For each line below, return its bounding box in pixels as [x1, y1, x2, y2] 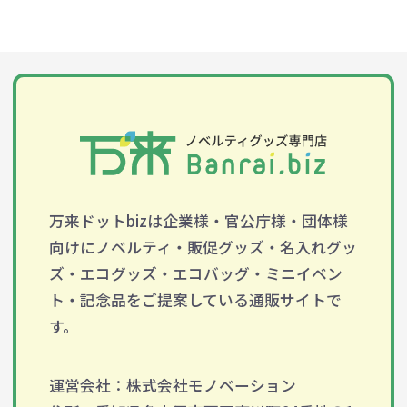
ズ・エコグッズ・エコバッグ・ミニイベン [48, 263, 342, 285]
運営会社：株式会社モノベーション [48, 374, 296, 397]
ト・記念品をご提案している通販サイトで [48, 289, 342, 312]
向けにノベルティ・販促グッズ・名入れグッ [48, 236, 357, 259]
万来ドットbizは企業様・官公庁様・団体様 [48, 210, 348, 233]
